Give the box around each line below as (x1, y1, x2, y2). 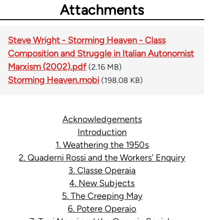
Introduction (77, 127, 127, 138)
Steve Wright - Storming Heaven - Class (8, 35, 165, 46)
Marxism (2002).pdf (8, 61, 86, 73)
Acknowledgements (62, 114, 142, 125)
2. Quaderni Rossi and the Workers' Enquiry (19, 152, 186, 164)
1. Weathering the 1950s (55, 139, 149, 151)
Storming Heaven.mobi (8, 75, 99, 86)
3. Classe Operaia (68, 165, 136, 176)
